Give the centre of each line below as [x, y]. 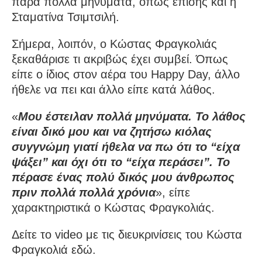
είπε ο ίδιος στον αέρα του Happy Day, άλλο [126, 74]
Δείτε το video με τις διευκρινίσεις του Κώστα [127, 234]
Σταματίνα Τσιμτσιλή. [65, 17]
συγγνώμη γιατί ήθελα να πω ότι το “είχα [126, 146]
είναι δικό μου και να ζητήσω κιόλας [112, 131]
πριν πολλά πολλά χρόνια [84, 192]
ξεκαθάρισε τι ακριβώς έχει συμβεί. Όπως [120, 59]
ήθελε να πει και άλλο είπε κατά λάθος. [113, 89]
